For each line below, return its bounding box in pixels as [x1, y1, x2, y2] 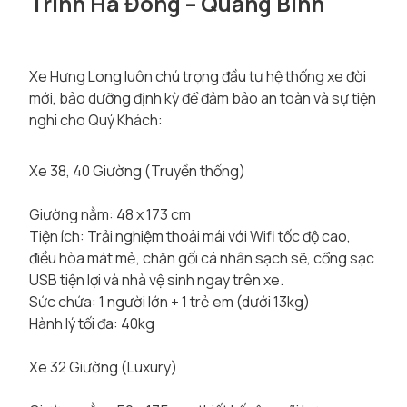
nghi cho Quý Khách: [29, 110, 163, 130]
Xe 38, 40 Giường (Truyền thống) [29, 161, 245, 181]
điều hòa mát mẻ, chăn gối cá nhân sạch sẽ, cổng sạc [29, 248, 374, 268]
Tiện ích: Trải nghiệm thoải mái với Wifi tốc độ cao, [29, 226, 351, 246]
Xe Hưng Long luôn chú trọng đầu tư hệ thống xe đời [29, 66, 366, 86]
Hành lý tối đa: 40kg [29, 313, 154, 333]
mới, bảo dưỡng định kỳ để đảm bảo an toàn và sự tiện [29, 88, 376, 108]
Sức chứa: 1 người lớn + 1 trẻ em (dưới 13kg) [29, 292, 310, 312]
